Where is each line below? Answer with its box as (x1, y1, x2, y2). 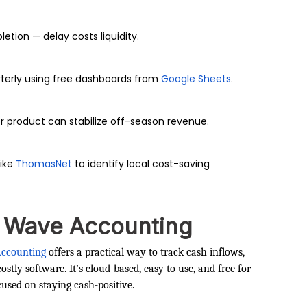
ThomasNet (16, 156, 72, 171)
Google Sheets (161, 71, 231, 86)
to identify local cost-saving (72, 156, 210, 171)
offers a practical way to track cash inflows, (46, 245, 245, 258)
